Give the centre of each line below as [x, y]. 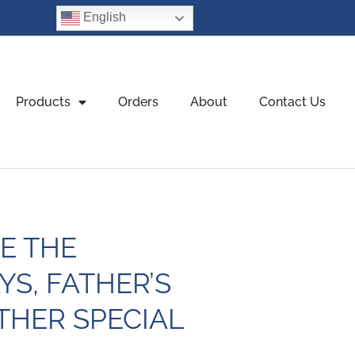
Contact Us [292, 101]
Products [43, 101]
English [103, 17]
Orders [138, 101]
